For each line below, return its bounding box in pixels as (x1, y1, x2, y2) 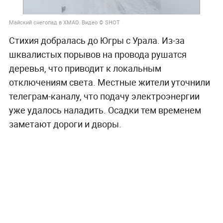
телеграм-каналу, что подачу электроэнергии (8, 90, 200, 103)
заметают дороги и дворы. (8, 118, 121, 130)
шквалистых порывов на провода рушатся (8, 48, 187, 61)
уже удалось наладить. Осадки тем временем (8, 104, 201, 116)
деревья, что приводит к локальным (8, 62, 161, 75)
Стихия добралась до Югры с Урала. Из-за (8, 34, 185, 47)
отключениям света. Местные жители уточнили (8, 76, 210, 89)
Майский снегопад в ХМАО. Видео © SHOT (8, 18, 120, 26)
